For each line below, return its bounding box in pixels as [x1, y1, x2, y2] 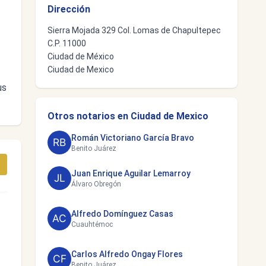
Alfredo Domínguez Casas [71, 209, 173, 218]
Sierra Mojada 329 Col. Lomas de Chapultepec [47, 26, 221, 35]
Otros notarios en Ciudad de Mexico [47, 110, 208, 122]
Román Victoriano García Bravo [71, 133, 194, 142]
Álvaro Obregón [71, 180, 121, 188]
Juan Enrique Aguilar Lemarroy [71, 169, 191, 178]
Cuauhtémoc [71, 220, 113, 229]
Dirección [47, 4, 90, 15]
